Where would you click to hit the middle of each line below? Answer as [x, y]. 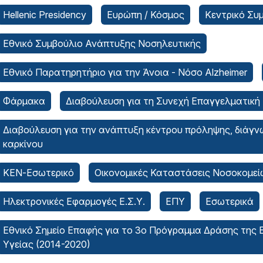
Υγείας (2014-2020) [47, 244]
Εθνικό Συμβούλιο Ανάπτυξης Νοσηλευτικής [102, 43]
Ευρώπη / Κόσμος [146, 15]
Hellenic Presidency [45, 15]
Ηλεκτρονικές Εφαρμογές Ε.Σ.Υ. [74, 201]
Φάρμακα [24, 101]
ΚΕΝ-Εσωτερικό [38, 173]
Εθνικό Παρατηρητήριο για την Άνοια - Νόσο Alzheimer [125, 72]
